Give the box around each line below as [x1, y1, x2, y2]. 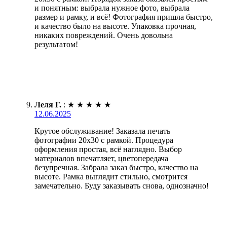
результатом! [34, 40, 78, 49]
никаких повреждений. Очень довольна [34, 30, 173, 40]
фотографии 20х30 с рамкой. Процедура [34, 135, 173, 144]
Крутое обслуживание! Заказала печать [34, 126, 170, 135]
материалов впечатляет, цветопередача [34, 154, 168, 163]
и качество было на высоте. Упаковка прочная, [34, 21, 196, 30]
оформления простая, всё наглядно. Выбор [34, 144, 182, 154]
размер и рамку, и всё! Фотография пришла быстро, [34, 12, 213, 21]
